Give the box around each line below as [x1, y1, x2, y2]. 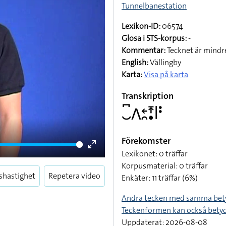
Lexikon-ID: [122, 21, 160, 31]
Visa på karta [144, 69, 188, 80]
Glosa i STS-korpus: [122, 33, 187, 43]
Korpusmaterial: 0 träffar [122, 160, 208, 171]
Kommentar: [122, 45, 165, 55]
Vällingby [148, 57, 181, 68]
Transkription [122, 90, 174, 102]
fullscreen [92, 164, 126, 175]
